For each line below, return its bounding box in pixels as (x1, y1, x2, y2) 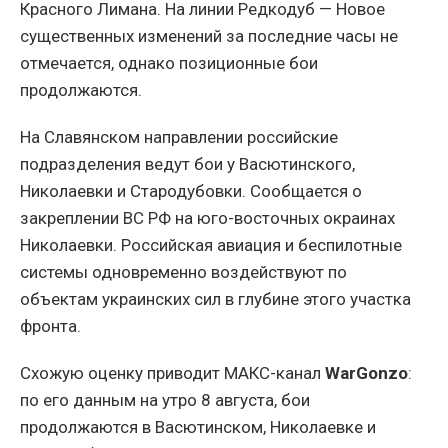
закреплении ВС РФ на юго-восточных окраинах (20, 207, 395, 228)
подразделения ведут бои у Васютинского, (20, 153, 355, 174)
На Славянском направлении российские (20, 126, 338, 147)
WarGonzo (325, 362, 408, 383)
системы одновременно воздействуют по (20, 261, 347, 282)
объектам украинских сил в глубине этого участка (20, 288, 411, 309)
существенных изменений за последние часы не (20, 25, 398, 46)
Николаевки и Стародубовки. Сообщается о (20, 180, 362, 201)
